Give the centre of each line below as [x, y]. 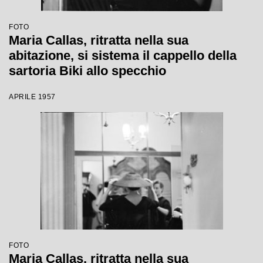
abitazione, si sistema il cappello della [123, 55]
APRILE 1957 [32, 97]
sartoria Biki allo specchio [87, 71]
